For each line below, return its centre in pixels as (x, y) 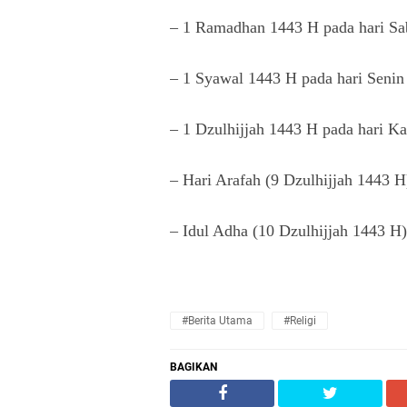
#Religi (299, 321)
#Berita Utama (217, 321)
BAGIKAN (194, 367)
